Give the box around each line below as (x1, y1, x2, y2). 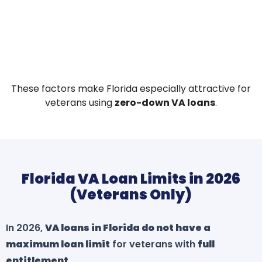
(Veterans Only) (70, 185, 192, 205)
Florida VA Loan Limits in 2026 (22, 169, 240, 189)
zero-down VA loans (115, 96, 215, 110)
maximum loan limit (6, 237, 110, 251)
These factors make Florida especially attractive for (11, 82, 251, 96)
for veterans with (110, 237, 198, 251)
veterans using (45, 96, 115, 110)
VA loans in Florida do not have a (45, 221, 211, 235)
